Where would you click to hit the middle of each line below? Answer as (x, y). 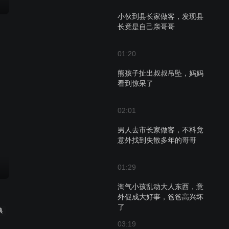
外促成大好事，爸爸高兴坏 (161, 197)
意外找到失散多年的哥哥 (157, 140)
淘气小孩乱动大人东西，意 (161, 187)
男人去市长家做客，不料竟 (161, 130)
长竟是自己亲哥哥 (146, 27)
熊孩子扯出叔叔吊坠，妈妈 (161, 73)
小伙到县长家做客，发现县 (161, 16)
